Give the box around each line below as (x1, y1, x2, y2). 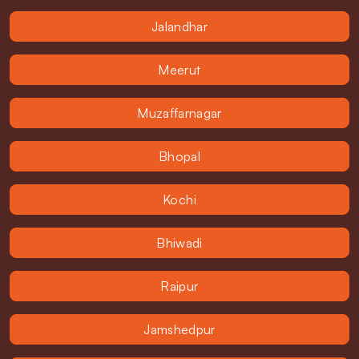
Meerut (158, 62, 201, 78)
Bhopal (158, 148, 201, 164)
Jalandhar (151, 18, 208, 34)
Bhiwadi (156, 235, 203, 251)
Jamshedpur (143, 321, 216, 337)
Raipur (160, 278, 199, 294)
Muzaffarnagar (137, 105, 222, 121)
